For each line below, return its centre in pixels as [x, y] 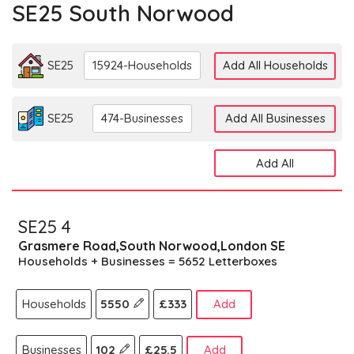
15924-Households [142, 65]
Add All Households [275, 65]
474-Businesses [142, 118]
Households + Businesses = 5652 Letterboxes [148, 261]
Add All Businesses [275, 118]
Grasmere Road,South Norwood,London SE [152, 246]
